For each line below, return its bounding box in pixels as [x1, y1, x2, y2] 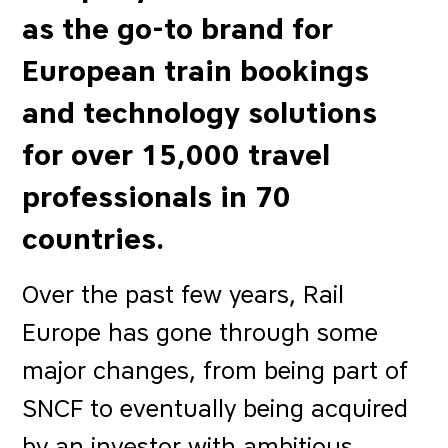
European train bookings [22, 54, 370, 88]
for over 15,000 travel [22, 138, 331, 172]
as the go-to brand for [22, 12, 334, 46]
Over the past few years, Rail [22, 280, 345, 309]
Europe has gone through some [22, 318, 379, 347]
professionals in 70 [22, 180, 292, 214]
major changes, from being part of [22, 356, 409, 385]
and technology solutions [22, 96, 378, 130]
